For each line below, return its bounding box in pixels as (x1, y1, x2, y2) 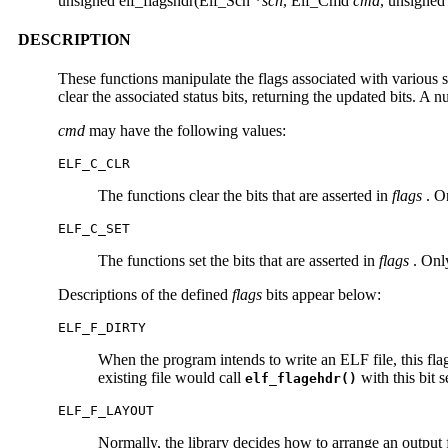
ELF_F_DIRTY (58, 320, 146, 336)
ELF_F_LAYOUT (58, 403, 154, 419)
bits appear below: (262, 286, 381, 304)
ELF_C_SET (58, 221, 130, 237)
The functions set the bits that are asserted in (98, 252, 379, 270)
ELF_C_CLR (58, 156, 130, 172)
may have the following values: (85, 122, 286, 140)
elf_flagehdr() (245, 371, 357, 387)
